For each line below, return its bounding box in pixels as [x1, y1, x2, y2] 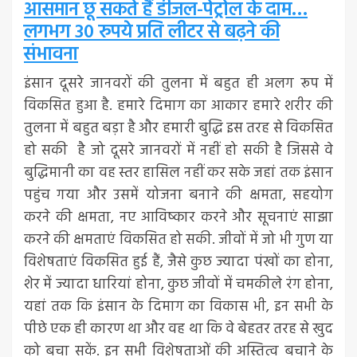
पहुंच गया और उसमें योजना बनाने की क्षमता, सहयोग [24, 183, 333, 207]
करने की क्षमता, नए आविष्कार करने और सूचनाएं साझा [24, 206, 333, 229]
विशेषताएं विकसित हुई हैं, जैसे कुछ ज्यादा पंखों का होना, [24, 250, 333, 274]
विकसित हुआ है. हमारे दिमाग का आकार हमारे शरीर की [24, 94, 333, 118]
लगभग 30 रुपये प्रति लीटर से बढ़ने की [24, 17, 280, 48]
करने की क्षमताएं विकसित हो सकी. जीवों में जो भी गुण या [24, 228, 333, 252]
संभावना [24, 39, 78, 70]
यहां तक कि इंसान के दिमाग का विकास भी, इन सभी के [24, 295, 333, 319]
